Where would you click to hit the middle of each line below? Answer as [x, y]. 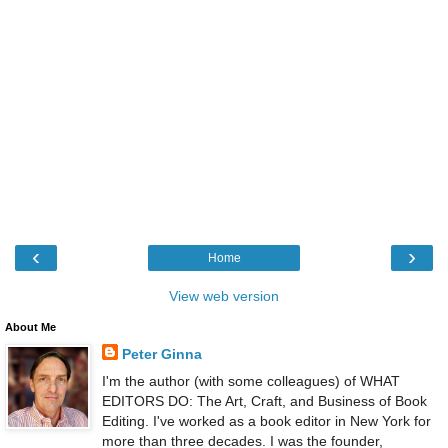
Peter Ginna [161, 353]
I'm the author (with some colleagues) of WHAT [250, 380]
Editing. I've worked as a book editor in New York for [266, 420]
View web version [224, 295]
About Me [30, 326]
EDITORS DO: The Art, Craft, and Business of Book [264, 400]
